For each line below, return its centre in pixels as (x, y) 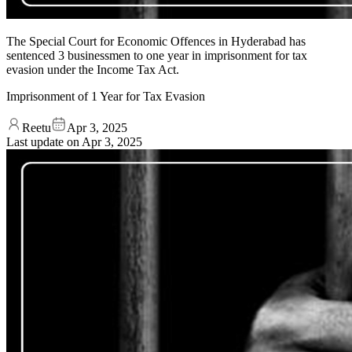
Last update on (44, 141)
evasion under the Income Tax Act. (93, 69)
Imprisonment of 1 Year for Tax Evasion (106, 96)
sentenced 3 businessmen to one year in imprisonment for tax (157, 55)
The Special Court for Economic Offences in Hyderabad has (156, 41)
